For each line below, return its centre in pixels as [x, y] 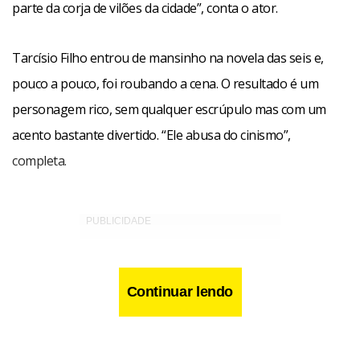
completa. [39, 161]
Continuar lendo [180, 292]
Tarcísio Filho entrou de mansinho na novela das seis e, [168, 58]
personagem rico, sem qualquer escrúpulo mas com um [169, 109]
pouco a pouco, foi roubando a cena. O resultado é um [166, 84]
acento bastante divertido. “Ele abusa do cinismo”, [151, 135]
